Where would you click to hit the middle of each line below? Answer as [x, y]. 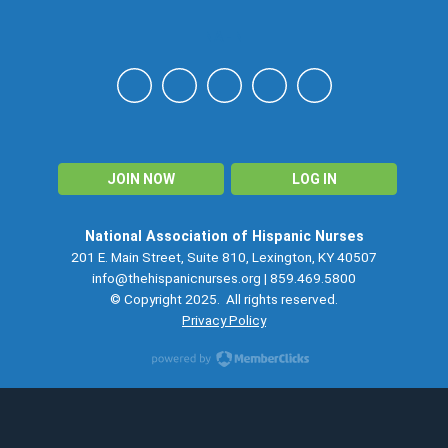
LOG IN [314, 179]
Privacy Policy [224, 320]
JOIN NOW [140, 179]
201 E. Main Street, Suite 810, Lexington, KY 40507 [224, 257]
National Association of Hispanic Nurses [224, 236]
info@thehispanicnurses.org [176, 278]
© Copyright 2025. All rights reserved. [224, 299]
